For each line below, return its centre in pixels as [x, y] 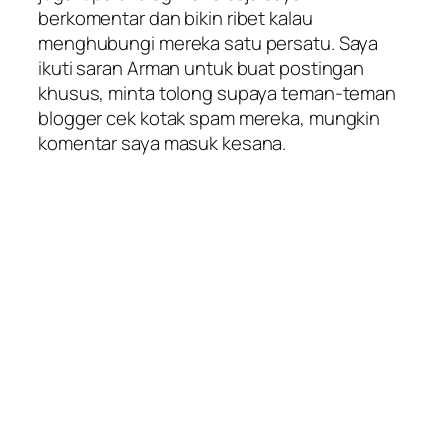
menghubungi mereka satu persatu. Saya [208, 42]
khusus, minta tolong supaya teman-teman [217, 92]
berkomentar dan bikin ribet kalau [175, 17]
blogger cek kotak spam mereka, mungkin [209, 117]
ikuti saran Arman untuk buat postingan [201, 67]
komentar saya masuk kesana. [162, 142]
